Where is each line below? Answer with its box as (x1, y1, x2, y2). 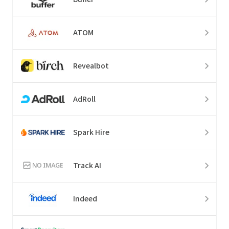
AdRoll (73, 94, 96, 104)
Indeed (73, 193, 97, 204)
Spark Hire (73, 127, 109, 138)
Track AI (73, 160, 101, 171)
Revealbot (73, 60, 109, 71)
